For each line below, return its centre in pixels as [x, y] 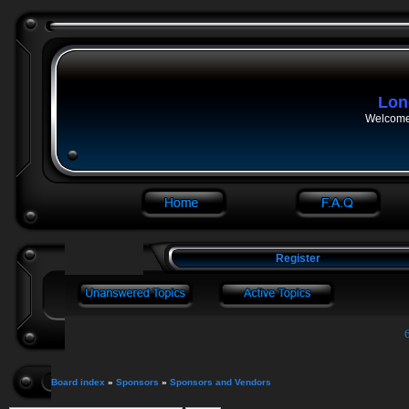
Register [297, 258]
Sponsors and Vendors [220, 382]
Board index [78, 382]
